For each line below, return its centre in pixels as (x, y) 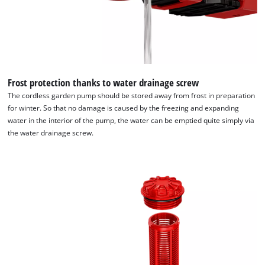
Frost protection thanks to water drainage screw (104, 83)
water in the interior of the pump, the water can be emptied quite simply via (131, 121)
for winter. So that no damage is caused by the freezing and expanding (124, 108)
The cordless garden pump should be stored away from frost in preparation (132, 96)
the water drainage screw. (51, 133)
